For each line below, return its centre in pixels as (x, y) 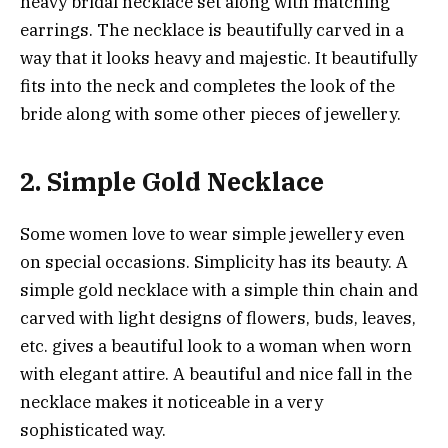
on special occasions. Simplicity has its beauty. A (214, 261)
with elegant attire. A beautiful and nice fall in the (216, 373)
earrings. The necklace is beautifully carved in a (212, 30)
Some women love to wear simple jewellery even (212, 233)
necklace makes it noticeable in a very (171, 401)
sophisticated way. (93, 429)
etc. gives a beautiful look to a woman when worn (216, 345)
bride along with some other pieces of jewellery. (210, 114)
